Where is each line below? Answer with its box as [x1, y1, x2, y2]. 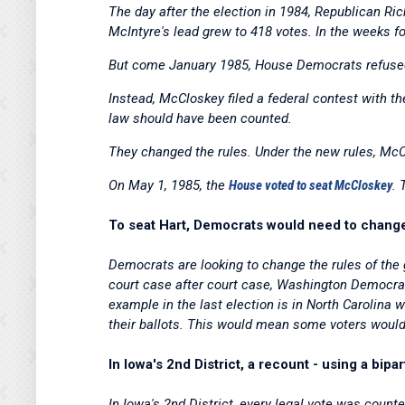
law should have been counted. [108, 110, 292, 127]
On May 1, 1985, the [108, 177, 229, 194]
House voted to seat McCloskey [229, 177, 392, 194]
